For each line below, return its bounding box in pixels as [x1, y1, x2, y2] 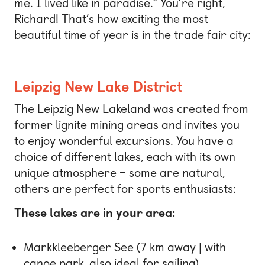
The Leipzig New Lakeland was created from [14, 101, 248, 116]
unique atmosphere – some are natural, [14, 165, 225, 180]
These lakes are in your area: [14, 206, 175, 221]
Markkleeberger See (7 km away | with [24, 240, 226, 255]
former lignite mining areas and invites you [14, 117, 240, 132]
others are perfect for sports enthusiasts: [14, 181, 236, 196]
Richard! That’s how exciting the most [14, 11, 208, 26]
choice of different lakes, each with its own [14, 149, 235, 164]
